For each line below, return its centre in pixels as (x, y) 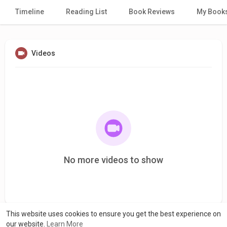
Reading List (86, 11)
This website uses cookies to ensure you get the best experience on (113, 214)
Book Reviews (152, 11)
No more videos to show (113, 160)
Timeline (30, 11)
